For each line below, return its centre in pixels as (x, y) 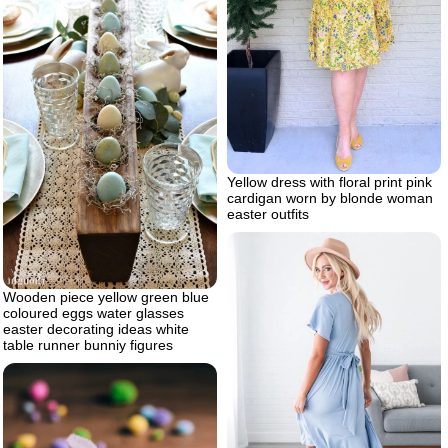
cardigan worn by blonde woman (330, 198)
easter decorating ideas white (96, 328)
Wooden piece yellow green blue (106, 296)
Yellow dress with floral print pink (329, 182)
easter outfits (268, 214)
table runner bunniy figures (88, 344)
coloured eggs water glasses (93, 312)
